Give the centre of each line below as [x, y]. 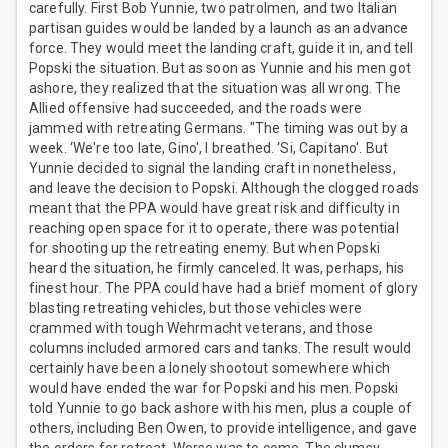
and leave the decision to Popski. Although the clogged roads [224, 188]
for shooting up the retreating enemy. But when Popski [204, 248]
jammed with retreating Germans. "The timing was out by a [219, 128]
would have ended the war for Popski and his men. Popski [214, 388]
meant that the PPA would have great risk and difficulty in [214, 208]
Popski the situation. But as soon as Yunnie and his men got [220, 68]
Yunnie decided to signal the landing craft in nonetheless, [212, 168]
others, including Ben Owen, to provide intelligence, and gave [223, 428]
